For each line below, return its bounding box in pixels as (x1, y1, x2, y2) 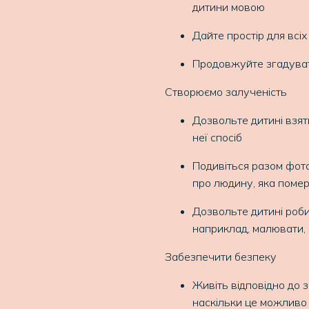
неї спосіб (192, 130, 242, 144)
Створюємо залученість (165, 85, 287, 99)
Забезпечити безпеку (165, 250, 277, 263)
